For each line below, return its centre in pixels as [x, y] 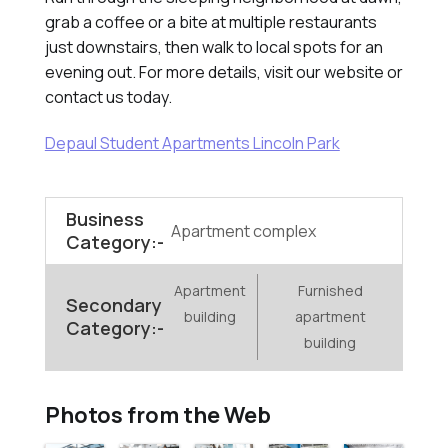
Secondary [113, 305]
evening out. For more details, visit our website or [223, 72]
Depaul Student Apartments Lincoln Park [192, 143]
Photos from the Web [157, 415]
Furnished [330, 290]
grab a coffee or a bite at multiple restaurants [210, 22]
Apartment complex [243, 230]
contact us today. [108, 97]
